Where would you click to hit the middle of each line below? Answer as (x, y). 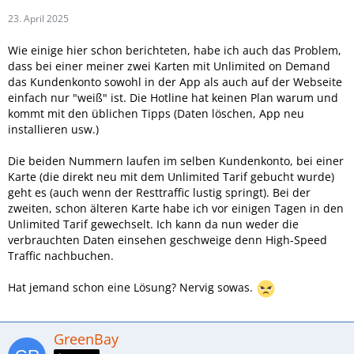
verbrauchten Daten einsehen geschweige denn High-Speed (168, 239)
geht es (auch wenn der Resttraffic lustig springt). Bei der (159, 192)
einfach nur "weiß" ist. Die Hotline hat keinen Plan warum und (173, 97)
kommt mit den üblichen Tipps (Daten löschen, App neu (156, 113)
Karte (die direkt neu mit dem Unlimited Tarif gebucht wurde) (171, 176)
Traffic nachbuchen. (61, 255)
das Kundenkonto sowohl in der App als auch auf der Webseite (175, 81)
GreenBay (86, 339)
